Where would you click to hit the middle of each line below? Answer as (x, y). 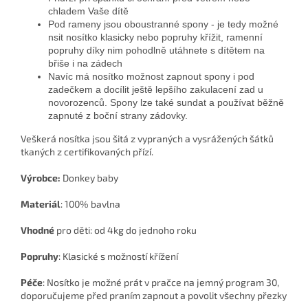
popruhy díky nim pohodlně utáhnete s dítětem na (156, 51)
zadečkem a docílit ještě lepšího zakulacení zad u (156, 90)
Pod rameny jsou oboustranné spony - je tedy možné (163, 24)
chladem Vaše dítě (88, 11)
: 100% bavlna (90, 204)
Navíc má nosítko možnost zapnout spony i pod (151, 77)
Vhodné (37, 230)
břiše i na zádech (85, 64)
